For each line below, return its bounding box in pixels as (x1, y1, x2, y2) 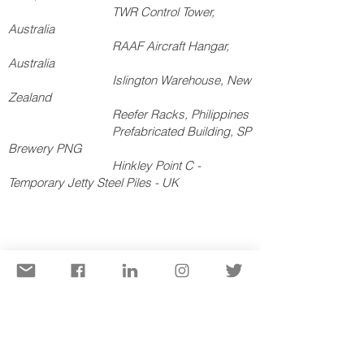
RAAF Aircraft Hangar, (8, 38, 229, 54)
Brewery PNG (8, 141, 82, 156)
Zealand (8, 89, 51, 105)
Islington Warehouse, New (8, 72, 251, 88)
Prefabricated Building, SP (8, 123, 251, 139)
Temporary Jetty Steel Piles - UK (8, 175, 179, 190)
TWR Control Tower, (8, 4, 214, 19)
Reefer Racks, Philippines (8, 106, 249, 122)
